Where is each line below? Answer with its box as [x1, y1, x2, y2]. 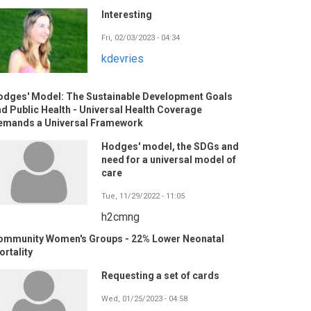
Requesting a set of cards [101, 270, 219, 282]
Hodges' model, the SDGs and [101, 141, 239, 153]
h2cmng [101, 210, 140, 224]
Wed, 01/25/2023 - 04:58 [101, 294, 187, 304]
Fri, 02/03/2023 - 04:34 [101, 33, 180, 43]
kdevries [101, 52, 144, 66]
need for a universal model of [101, 154, 236, 166]
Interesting [101, 9, 152, 21]
